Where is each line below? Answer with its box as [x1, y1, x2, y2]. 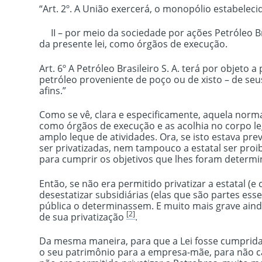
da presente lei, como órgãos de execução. [39, 37, 228, 51]
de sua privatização [39, 210, 127, 223]
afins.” [39, 84, 67, 97]
